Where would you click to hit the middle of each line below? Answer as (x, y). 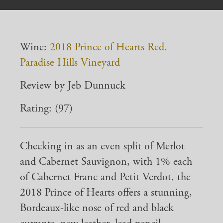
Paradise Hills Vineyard (70, 63)
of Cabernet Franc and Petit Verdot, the (105, 177)
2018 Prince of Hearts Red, (109, 48)
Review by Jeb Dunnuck (73, 86)
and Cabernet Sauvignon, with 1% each (106, 162)
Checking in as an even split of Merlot (102, 147)
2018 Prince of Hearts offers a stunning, (106, 193)
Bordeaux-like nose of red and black (97, 208)
